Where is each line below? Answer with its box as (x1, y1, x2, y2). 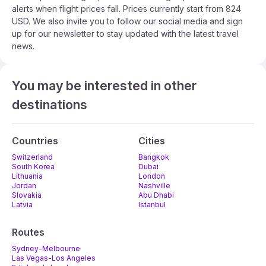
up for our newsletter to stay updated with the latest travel (12, 28, 239, 39)
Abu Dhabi (138, 191, 174, 200)
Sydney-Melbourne (12, 244, 80, 254)
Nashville (138, 181, 170, 191)
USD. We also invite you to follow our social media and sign (12, 16, 243, 27)
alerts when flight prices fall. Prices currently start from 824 (12, 4, 241, 14)
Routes (12, 226, 45, 239)
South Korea (12, 162, 55, 172)
